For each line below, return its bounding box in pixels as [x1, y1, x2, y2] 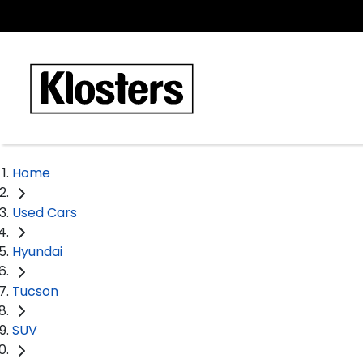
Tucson [12, 281, 58, 301]
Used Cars [12, 203, 77, 222]
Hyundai [12, 242, 62, 262]
